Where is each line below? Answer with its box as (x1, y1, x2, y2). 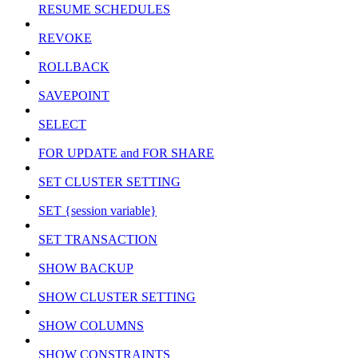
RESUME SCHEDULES (38, 2, 170, 17)
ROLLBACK (38, 60, 109, 74)
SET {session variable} (38, 204, 157, 218)
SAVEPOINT (38, 89, 109, 103)
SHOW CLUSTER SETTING (38, 290, 196, 304)
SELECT (38, 117, 86, 132)
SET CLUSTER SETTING (38, 175, 181, 189)
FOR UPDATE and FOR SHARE (38, 146, 214, 161)
